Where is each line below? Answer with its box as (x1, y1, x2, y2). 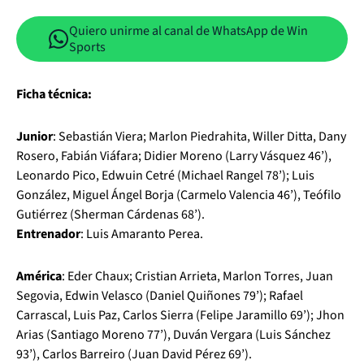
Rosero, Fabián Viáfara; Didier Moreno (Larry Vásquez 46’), (16, 147, 331, 165)
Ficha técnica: (16, 85, 92, 103)
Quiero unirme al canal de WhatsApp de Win (69, 22, 308, 40)
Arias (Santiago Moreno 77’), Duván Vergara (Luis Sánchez (16, 326, 331, 344)
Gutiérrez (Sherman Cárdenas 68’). (16, 206, 205, 223)
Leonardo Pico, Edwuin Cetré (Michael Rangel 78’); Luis (16, 167, 314, 184)
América (16, 267, 62, 285)
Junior (16, 128, 53, 145)
